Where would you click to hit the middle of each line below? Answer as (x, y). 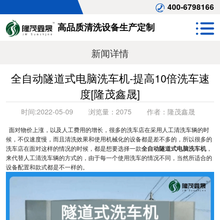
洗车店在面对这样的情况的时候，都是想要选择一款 (73, 148)
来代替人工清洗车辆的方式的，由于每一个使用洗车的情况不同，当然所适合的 (109, 158)
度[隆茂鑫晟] (110, 93)
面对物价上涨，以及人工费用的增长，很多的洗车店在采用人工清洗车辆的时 (107, 130)
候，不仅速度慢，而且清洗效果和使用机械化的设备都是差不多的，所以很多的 (109, 139)
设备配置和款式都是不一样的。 (47, 167)
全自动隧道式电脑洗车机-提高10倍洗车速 (110, 78)
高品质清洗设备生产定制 (106, 27)
